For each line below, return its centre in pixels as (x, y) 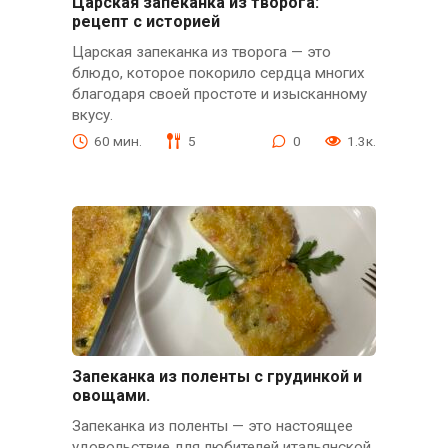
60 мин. (117, 140)
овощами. (112, 395)
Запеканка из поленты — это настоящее (212, 426)
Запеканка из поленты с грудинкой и (216, 376)
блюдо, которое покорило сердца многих (218, 72)
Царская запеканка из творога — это (201, 51)
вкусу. (92, 114)
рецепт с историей (145, 21)
